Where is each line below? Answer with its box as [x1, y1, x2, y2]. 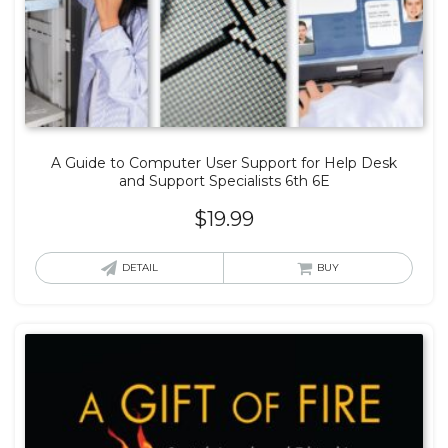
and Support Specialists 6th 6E [118, 172, 330, 191]
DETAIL [122, 261, 158, 275]
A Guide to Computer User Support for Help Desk [51, 154, 397, 173]
